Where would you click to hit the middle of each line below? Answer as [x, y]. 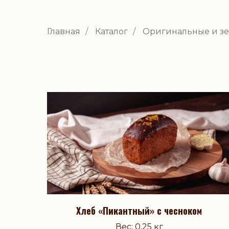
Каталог [111, 31]
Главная [64, 31]
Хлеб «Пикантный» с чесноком [139, 211]
